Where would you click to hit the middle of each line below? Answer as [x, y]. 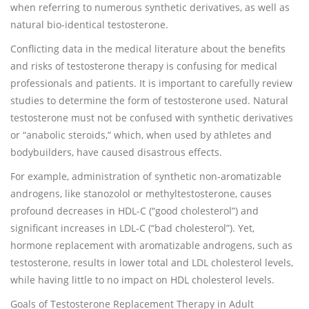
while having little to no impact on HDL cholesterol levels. [142, 280]
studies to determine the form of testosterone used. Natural [149, 100]
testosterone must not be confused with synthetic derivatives [152, 118]
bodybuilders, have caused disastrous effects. [116, 152]
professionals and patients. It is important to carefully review [151, 83]
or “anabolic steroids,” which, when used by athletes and [141, 135]
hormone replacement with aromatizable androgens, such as [151, 245]
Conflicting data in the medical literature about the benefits [148, 49]
